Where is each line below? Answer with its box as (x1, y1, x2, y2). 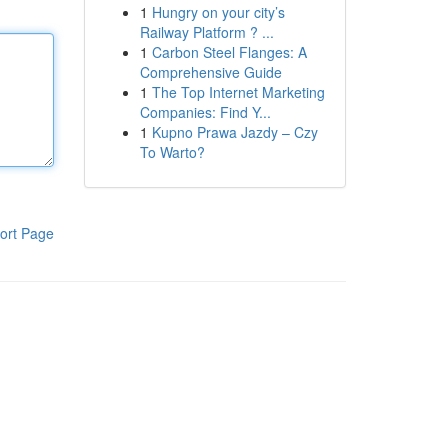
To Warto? (139, 142, 205, 162)
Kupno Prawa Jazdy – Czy (151, 122, 318, 142)
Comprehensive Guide (139, 62, 282, 82)
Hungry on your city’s (151, 2, 285, 22)
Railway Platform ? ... (139, 22, 274, 42)
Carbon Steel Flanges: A (151, 42, 307, 62)
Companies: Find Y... (139, 102, 271, 122)
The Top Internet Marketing (151, 82, 325, 102)
